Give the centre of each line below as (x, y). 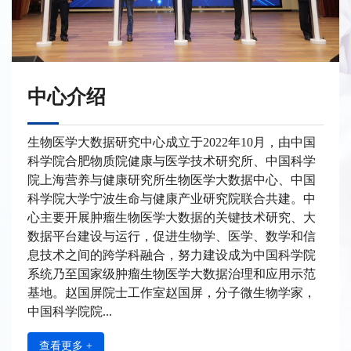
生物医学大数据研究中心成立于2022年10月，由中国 (172, 143)
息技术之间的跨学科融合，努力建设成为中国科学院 (172, 255)
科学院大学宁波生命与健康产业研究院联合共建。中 (172, 199)
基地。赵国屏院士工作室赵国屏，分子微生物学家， (172, 293)
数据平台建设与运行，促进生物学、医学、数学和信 (172, 237)
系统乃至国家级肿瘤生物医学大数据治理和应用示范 (172, 274)
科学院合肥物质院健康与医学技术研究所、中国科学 (172, 161)
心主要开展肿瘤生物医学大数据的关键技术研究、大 (172, 218)
